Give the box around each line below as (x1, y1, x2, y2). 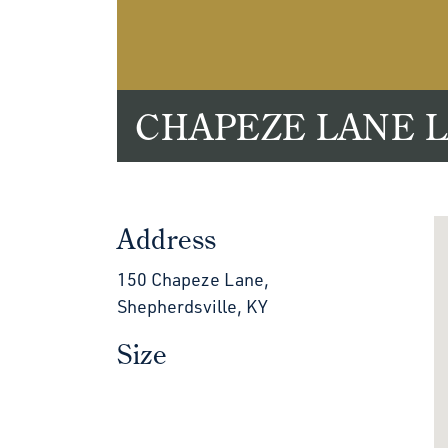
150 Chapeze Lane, (117, 267, 269, 290)
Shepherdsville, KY (117, 294, 268, 317)
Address (117, 222, 217, 257)
